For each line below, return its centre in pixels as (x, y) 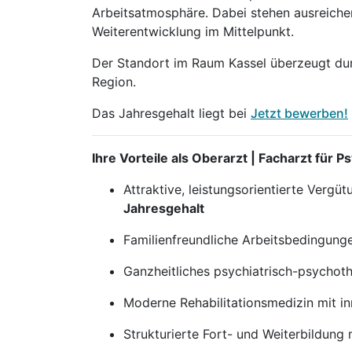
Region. (114, 82)
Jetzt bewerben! (299, 113)
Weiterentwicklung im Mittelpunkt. (193, 31)
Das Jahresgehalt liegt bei (171, 113)
